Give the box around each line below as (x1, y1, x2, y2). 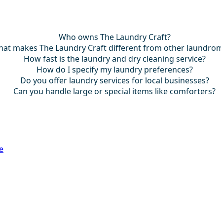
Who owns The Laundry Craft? (58, 32, 171, 43)
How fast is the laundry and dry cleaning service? (23, 53, 206, 65)
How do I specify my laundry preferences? (36, 64, 193, 75)
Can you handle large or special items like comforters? (13, 86, 216, 97)
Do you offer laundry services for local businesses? (20, 75, 209, 86)
